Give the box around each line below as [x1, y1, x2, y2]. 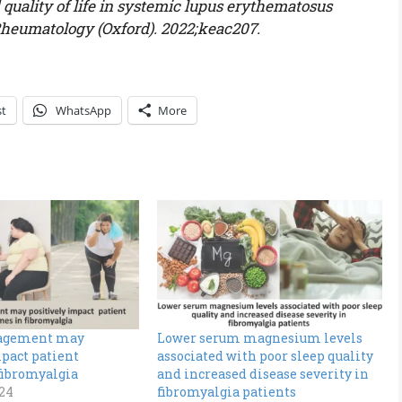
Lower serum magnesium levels [157, 328, 363, 346]
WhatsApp [56, 102, 111, 119]
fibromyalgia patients [157, 382, 297, 400]
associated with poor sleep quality [157, 346, 374, 364]
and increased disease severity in [157, 364, 370, 382]
